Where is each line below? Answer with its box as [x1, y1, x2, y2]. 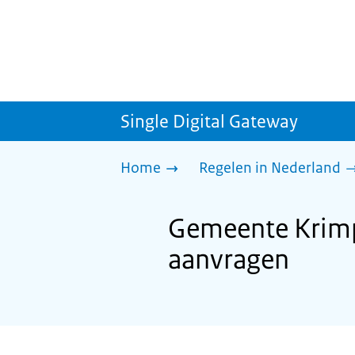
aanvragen [168, 242, 289, 277]
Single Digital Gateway [120, 109, 298, 133]
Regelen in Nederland [199, 158, 341, 177]
